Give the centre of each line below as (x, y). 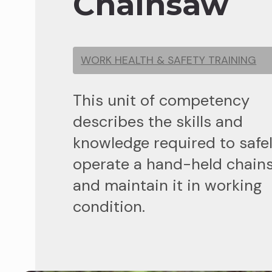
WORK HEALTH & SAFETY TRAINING (169, 60)
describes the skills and (158, 121)
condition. (109, 206)
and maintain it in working (168, 185)
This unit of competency (161, 100)
